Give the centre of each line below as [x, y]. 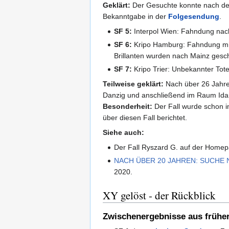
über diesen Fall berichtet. [145, 117]
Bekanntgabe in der [135, 16]
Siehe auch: [123, 132]
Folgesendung [194, 16]
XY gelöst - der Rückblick [159, 196]
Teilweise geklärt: [133, 84]
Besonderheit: [128, 106]
